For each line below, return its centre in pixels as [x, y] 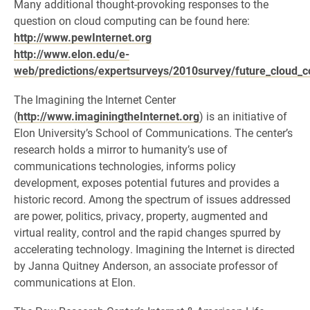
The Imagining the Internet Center [95, 99]
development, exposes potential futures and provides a [147, 182]
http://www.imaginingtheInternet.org [108, 116]
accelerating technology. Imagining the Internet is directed [154, 249]
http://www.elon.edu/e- [72, 54]
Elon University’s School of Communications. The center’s [153, 133]
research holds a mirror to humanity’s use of [121, 149]
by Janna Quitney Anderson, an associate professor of [146, 265]
